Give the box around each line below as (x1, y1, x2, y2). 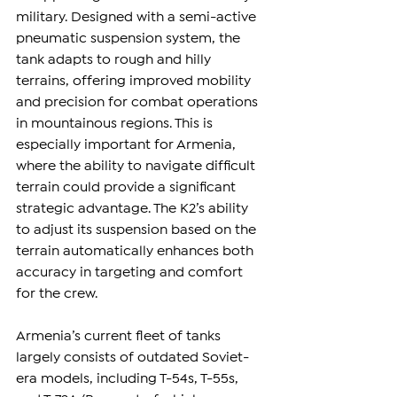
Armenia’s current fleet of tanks (16, 330, 224, 342)
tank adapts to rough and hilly (16, 53, 214, 66)
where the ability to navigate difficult (16, 160, 259, 172)
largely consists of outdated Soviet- (16, 351, 249, 363)
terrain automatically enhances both (16, 245, 257, 257)
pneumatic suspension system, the (16, 32, 244, 44)
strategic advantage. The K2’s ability (16, 202, 252, 214)
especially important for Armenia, (16, 138, 239, 151)
